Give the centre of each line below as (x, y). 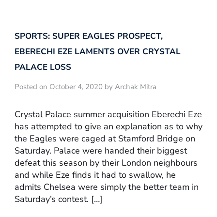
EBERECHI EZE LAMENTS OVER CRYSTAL (98, 51)
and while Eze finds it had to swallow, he (95, 175)
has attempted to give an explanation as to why (108, 127)
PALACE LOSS (43, 67)
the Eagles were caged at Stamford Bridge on (105, 139)
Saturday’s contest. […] (59, 199)
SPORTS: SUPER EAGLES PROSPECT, (89, 36)
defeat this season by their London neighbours (106, 163)
